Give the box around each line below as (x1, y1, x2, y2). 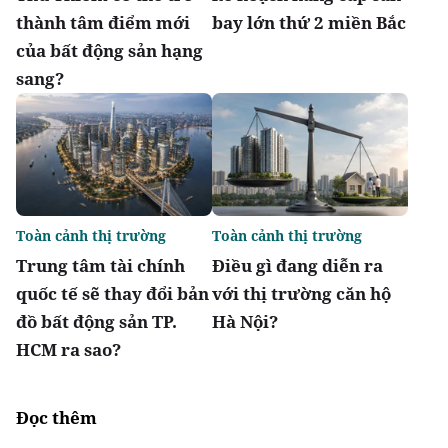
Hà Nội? (212, 309, 278, 333)
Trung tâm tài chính (16, 253, 185, 277)
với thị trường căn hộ (212, 281, 391, 305)
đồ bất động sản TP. (16, 309, 177, 333)
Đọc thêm (16, 405, 97, 429)
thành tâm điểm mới (16, 11, 190, 35)
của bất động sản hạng (16, 39, 203, 63)
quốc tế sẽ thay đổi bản (16, 281, 209, 305)
